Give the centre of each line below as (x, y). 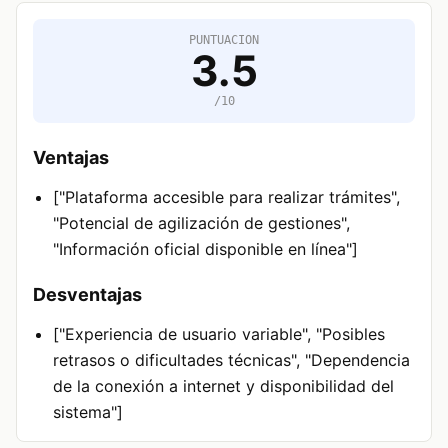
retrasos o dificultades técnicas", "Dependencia (231, 360)
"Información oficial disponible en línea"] (205, 249)
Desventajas (87, 294)
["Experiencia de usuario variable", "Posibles (219, 334)
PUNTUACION (224, 40)
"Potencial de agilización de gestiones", (201, 223)
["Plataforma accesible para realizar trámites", (226, 197)
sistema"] (88, 412)
